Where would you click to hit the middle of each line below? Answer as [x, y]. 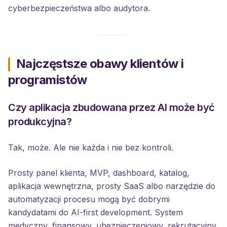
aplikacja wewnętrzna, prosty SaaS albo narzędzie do [112, 186]
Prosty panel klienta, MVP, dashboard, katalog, [99, 173]
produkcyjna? [40, 122]
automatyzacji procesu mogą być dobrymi [89, 199]
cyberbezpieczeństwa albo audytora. [79, 8]
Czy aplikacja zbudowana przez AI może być [111, 107]
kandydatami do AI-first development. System [96, 212]
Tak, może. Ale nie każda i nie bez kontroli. [91, 147]
